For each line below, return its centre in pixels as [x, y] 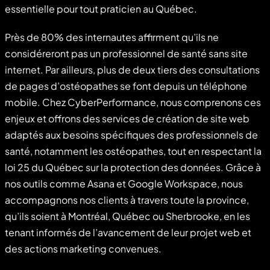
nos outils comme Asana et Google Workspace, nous [124, 183]
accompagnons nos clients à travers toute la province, [127, 199]
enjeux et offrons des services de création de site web [127, 118]
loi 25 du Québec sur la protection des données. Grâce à [133, 167]
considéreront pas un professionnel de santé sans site [126, 53]
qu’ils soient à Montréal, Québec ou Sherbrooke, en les [127, 216]
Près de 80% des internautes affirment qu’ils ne [112, 37]
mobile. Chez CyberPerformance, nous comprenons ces [133, 102]
